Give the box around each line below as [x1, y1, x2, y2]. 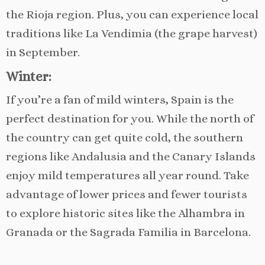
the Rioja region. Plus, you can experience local [6, 7, 258, 21]
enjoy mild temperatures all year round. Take [6, 168, 249, 182]
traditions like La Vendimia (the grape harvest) [6, 26, 257, 40]
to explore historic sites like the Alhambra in [6, 206, 245, 220]
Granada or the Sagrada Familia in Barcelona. [6, 225, 251, 239]
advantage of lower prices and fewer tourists [6, 187, 247, 201]
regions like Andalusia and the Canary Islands [6, 149, 256, 163]
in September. [6, 45, 80, 59]
